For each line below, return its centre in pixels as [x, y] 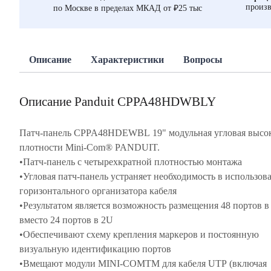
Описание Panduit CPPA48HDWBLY [118, 102]
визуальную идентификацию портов [96, 249]
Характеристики [127, 60]
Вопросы [203, 60]
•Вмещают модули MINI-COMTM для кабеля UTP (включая [143, 263]
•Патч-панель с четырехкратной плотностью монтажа [132, 162]
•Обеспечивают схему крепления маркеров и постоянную [139, 234]
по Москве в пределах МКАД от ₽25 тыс [128, 8]
